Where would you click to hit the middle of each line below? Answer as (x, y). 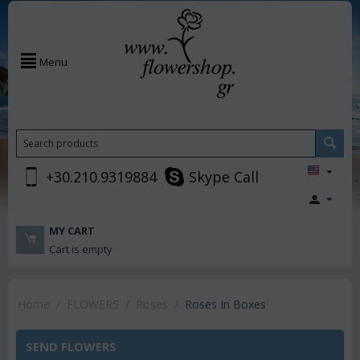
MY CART (72, 231)
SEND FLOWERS (71, 346)
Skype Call (224, 177)
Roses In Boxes (225, 304)
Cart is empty (81, 249)
